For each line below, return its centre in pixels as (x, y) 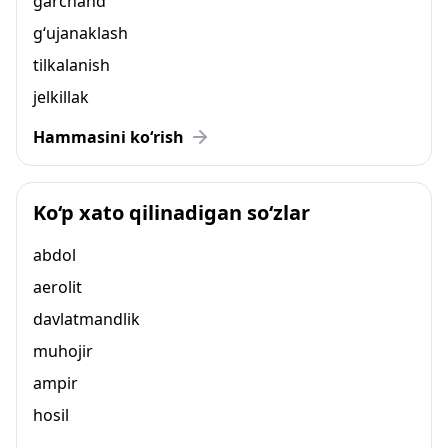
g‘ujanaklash (80, 33)
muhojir (63, 351)
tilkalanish (71, 65)
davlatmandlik (86, 319)
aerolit (57, 287)
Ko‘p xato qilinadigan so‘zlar (171, 212)
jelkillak (61, 97)
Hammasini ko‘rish (108, 137)
